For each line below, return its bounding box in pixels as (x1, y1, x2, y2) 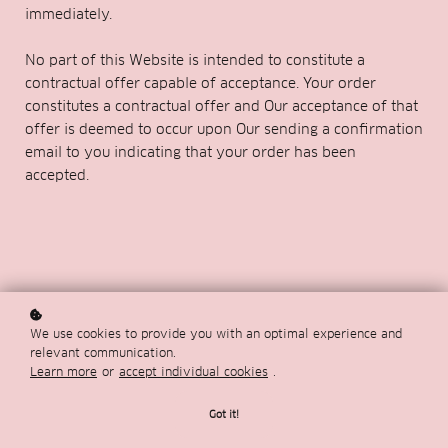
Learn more (30, 364, 97, 379)
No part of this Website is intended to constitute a (25, 50, 365, 69)
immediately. (25, 4, 112, 23)
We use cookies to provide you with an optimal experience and (30, 326, 402, 341)
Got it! (209, 408, 239, 421)
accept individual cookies (119, 364, 268, 379)
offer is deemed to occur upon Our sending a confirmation (25, 119, 423, 138)
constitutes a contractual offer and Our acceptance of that (25, 96, 418, 115)
